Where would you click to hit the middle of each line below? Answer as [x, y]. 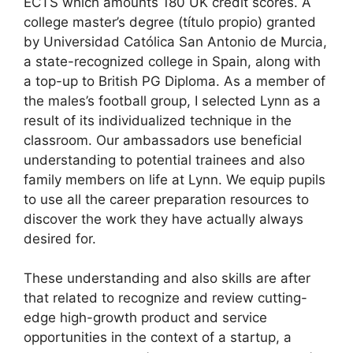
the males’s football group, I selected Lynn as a [172, 100]
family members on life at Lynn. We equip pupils [175, 179]
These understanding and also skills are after [167, 278]
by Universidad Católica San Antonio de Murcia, [175, 41]
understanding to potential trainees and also [164, 160]
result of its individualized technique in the [158, 120]
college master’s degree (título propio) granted [170, 22]
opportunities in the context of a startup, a [158, 337]
